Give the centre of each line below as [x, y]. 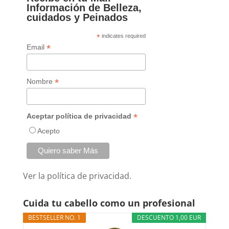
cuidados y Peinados [77, 18]
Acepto [49, 131]
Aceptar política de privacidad [80, 116]
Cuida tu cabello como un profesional [109, 203]
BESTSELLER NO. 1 [54, 217]
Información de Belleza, [84, 8]
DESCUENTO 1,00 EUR [169, 217]
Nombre [41, 82]
